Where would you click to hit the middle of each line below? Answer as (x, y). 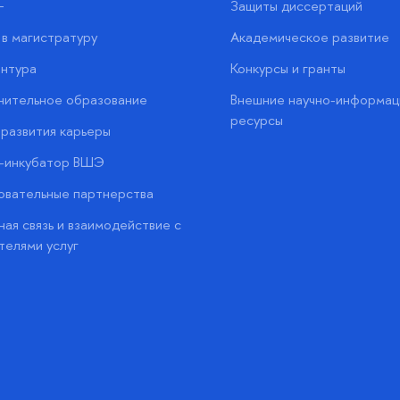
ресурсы (256, 121)
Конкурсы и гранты (287, 69)
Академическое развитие (309, 37)
